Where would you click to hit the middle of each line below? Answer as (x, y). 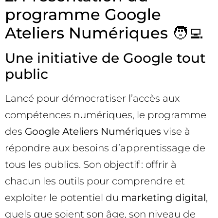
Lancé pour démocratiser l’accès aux (92, 99)
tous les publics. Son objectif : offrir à (91, 165)
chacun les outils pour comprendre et (95, 181)
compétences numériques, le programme (106, 115)
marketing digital (163, 198)
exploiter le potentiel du (63, 198)
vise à (176, 132)
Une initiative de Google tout (105, 58)
